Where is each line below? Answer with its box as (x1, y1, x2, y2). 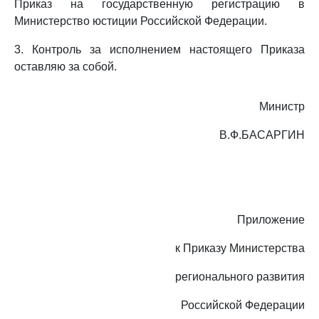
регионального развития (175, 271, 305, 283)
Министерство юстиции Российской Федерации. (14, 15, 267, 27)
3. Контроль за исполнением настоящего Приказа (14, 43, 305, 56)
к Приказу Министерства (175, 242, 305, 254)
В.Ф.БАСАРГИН (219, 129, 305, 141)
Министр (259, 100, 305, 113)
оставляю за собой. (14, 61, 117, 73)
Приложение (237, 214, 305, 226)
